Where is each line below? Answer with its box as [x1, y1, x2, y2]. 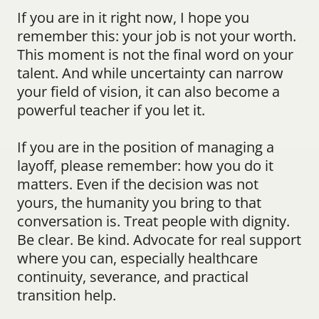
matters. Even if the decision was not [17, 174, 258, 194]
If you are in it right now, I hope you [17, 8, 249, 27]
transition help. [17, 286, 116, 305]
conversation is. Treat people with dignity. [17, 211, 290, 231]
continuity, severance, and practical [17, 267, 249, 286]
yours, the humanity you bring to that [17, 193, 261, 212]
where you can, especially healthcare [17, 249, 258, 268]
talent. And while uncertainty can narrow [17, 63, 283, 83]
